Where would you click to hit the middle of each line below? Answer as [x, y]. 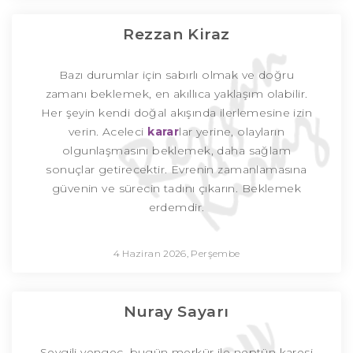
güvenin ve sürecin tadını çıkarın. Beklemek [176, 189]
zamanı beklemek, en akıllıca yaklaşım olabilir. [176, 94]
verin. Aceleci [108, 132]
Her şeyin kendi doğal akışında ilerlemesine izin [176, 113]
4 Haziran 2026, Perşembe [176, 254]
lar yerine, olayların [232, 132]
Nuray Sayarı [176, 312]
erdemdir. [176, 208]
